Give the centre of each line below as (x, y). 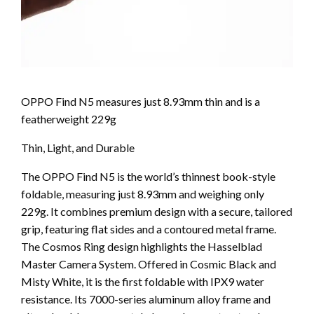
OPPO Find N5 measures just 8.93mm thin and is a (141, 101)
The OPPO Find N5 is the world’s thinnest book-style (148, 176)
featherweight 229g (69, 118)
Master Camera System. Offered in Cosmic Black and (149, 264)
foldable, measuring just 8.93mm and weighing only (143, 193)
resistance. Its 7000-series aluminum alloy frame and (146, 299)
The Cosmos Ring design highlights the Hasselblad (142, 246)
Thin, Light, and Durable (78, 147)
